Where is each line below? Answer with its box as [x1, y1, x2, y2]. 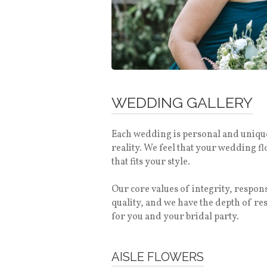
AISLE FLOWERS [111, 250, 204, 265]
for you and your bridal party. [111, 210, 239, 224]
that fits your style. [111, 156, 190, 169]
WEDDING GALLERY [111, 94, 253, 112]
